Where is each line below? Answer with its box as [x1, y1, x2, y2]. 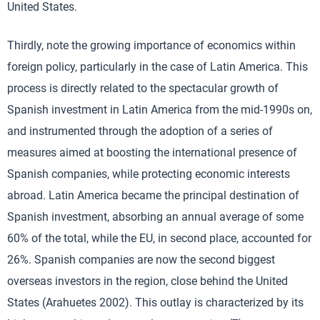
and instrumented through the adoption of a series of [7, 124, 273, 138]
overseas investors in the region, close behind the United [7, 274, 288, 288]
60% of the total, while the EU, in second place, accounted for [7, 231, 311, 245]
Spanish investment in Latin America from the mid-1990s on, [7, 103, 312, 116]
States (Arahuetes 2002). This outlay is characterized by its [7, 296, 304, 309]
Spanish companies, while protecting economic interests [7, 167, 290, 181]
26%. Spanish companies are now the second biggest [7, 253, 275, 266]
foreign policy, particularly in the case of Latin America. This [7, 60, 308, 74]
